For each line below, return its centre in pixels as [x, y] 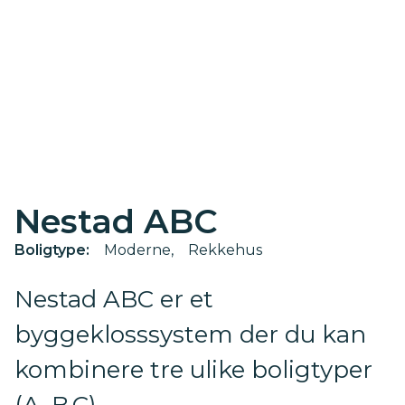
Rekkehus [225, 250]
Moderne [137, 250]
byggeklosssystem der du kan [190, 335]
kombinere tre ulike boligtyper [193, 370]
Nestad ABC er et [114, 300]
